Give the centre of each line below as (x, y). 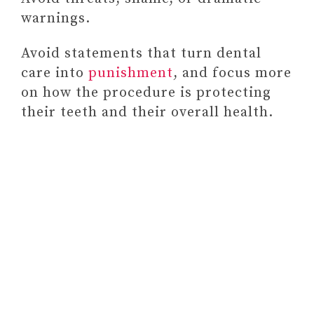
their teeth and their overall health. (147, 112)
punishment (131, 73)
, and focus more (232, 73)
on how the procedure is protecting (146, 93)
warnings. (56, 19)
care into (55, 73)
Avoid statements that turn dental (141, 54)
